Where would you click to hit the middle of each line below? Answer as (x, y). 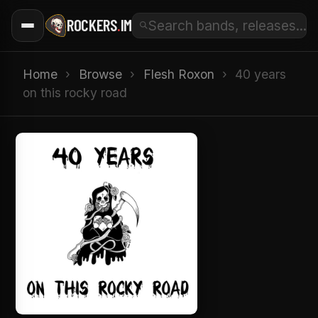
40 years (261, 75)
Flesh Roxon (179, 75)
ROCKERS (92, 25)
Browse (100, 75)
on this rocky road (75, 93)
